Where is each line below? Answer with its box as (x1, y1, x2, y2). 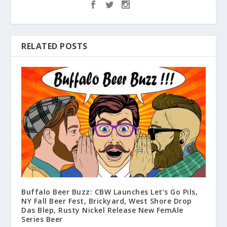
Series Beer (21, 214, 63, 224)
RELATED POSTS (21, 40, 88, 52)
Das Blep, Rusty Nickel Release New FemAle (21, 205, 183, 215)
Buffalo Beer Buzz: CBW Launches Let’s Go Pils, (21, 186, 198, 197)
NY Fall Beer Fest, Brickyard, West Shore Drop (21, 196, 192, 206)
